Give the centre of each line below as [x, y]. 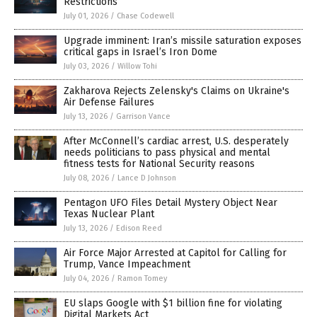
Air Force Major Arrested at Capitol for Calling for [175, 253]
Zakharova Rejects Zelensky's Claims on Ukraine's [177, 91]
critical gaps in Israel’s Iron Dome [140, 52]
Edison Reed [139, 228]
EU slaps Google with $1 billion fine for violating [173, 303]
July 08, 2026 [86, 178]
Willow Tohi [137, 66]
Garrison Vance [143, 116]
